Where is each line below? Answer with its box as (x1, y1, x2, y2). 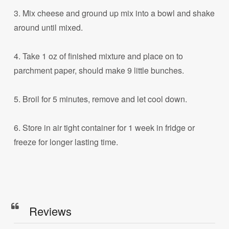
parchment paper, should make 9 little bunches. (14, 64, 185, 77)
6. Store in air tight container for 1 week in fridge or (14, 122, 195, 134)
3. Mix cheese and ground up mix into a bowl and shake (14, 7, 215, 19)
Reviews (29, 202, 72, 219)
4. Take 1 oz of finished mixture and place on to (14, 50, 184, 62)
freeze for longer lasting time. (14, 136, 119, 148)
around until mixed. (14, 21, 83, 34)
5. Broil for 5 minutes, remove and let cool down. (14, 93, 188, 105)
